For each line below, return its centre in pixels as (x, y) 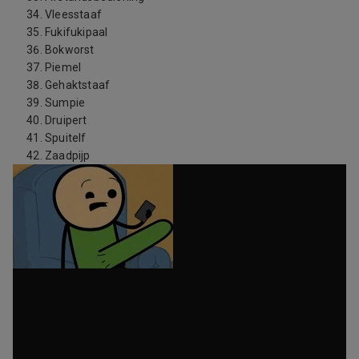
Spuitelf (66, 137)
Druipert (66, 120)
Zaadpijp (68, 155)
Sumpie (65, 102)
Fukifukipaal (77, 32)
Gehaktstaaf (78, 85)
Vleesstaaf (73, 14)
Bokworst (70, 49)
